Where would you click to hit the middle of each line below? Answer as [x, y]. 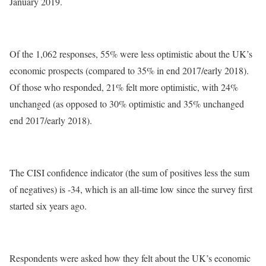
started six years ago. [48, 205]
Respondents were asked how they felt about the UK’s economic [130, 258]
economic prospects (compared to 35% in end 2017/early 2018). [129, 70]
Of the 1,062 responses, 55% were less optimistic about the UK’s [131, 53]
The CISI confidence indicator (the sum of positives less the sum [129, 172]
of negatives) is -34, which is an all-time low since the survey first [131, 189]
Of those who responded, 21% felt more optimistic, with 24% [124, 87]
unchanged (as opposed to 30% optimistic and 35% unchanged [127, 103]
